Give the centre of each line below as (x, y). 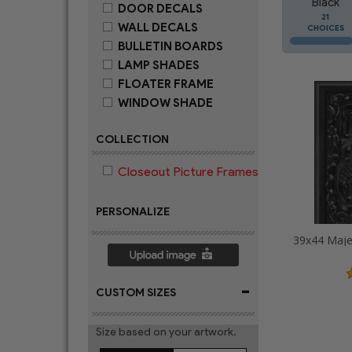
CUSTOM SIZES (136, 293)
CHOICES (325, 28)
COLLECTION (132, 139)
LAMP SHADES (159, 65)
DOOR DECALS (160, 9)
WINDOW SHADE (165, 103)
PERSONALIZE (133, 212)
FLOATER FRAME (166, 84)
